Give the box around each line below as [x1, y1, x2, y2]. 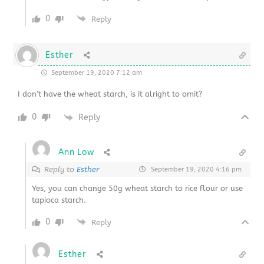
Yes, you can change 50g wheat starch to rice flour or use [32, 184, 243, 193]
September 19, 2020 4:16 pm [148, 166, 242, 174]
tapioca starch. [32, 196, 87, 205]
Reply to [44, 165, 77, 174]
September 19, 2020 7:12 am [49, 69, 143, 77]
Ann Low [58, 147, 94, 158]
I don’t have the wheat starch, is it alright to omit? [18, 90, 203, 99]
